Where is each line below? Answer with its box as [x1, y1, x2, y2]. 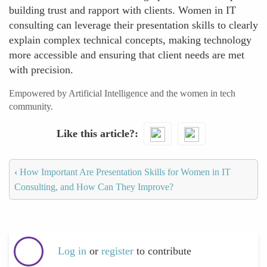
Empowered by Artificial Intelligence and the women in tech [9, 88, 235, 98]
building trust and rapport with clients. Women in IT [9, 4, 236, 16]
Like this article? [56, 127, 135, 139]
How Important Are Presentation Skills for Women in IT [17, 166, 231, 177]
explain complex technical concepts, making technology [9, 34, 252, 46]
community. [9, 101, 53, 111]
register [101, 245, 136, 257]
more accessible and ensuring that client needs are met [9, 49, 244, 61]
